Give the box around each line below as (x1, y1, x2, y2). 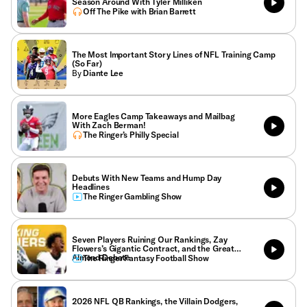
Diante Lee (83, 67, 123, 78)
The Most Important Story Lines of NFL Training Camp (72, 49, 275, 60)
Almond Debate (72, 251, 131, 262)
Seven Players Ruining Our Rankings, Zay (72, 234, 228, 245)
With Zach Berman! (72, 119, 145, 130)
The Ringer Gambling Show (83, 191, 182, 201)
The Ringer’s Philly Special (83, 129, 179, 140)
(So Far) (72, 58, 102, 69)
